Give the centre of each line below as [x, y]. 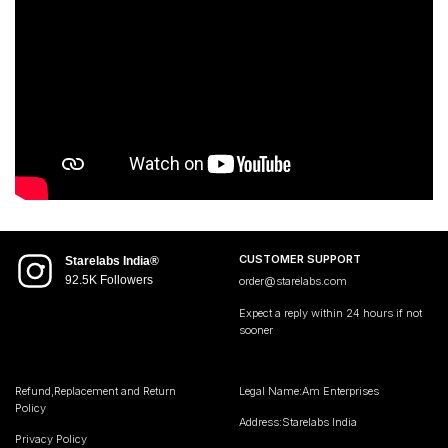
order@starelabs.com [293, 281]
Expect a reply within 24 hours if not [330, 312]
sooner [256, 329]
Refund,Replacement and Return [95, 390]
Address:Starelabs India [298, 422]
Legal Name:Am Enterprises [309, 390]
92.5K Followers [109, 279]
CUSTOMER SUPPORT [300, 258]
